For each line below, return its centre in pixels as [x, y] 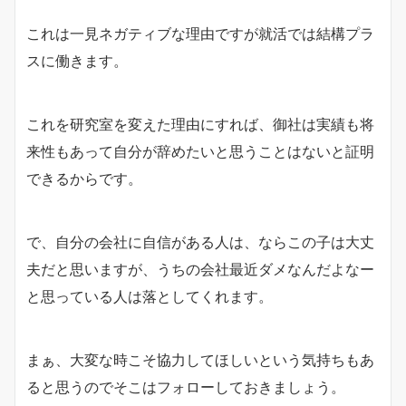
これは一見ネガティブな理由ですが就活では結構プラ [200, 33]
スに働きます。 [77, 60]
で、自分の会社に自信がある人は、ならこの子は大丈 [200, 242]
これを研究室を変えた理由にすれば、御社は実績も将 [200, 124]
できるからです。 [84, 178]
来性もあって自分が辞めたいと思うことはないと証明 [200, 151]
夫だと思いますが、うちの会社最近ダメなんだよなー [200, 269]
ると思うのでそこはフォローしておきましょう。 [186, 387]
